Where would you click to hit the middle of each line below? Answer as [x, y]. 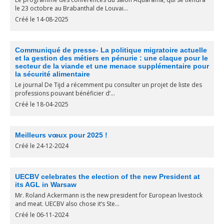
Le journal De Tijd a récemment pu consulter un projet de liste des [108, 85]
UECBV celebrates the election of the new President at [107, 176]
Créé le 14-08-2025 [42, 19]
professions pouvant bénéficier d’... [65, 93]
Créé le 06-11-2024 [42, 215]
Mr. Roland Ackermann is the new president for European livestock [109, 195]
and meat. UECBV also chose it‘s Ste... [67, 204]
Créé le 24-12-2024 [42, 146]
